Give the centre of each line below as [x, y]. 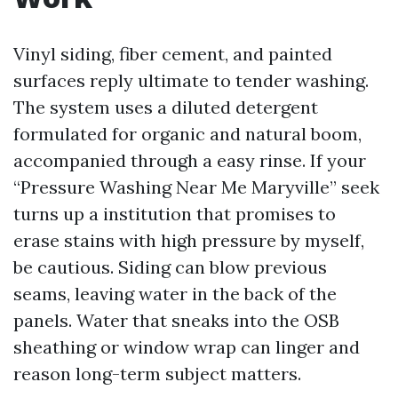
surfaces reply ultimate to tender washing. [191, 80]
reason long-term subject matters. [157, 374]
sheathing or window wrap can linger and [187, 347]
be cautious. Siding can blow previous [170, 267]
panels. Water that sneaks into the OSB [176, 320]
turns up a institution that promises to [175, 214]
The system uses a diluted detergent [166, 107]
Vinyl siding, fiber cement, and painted [173, 54]
